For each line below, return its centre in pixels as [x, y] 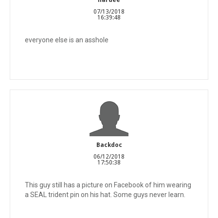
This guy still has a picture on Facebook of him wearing [108, 185]
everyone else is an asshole [67, 40]
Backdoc [109, 145]
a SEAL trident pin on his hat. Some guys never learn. [105, 194]
